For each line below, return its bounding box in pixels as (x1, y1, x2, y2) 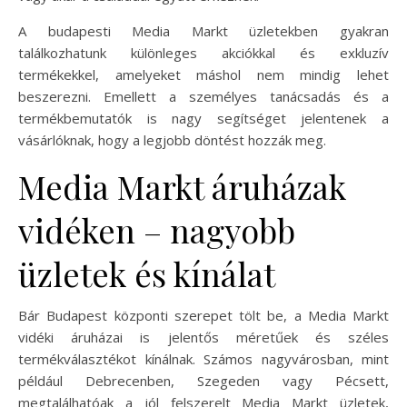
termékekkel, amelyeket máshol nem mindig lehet (18, 65, 389, 84)
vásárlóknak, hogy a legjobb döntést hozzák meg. (18, 130, 326, 149)
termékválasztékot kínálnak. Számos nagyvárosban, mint (18, 349, 389, 368)
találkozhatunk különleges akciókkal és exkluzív (18, 43, 389, 62)
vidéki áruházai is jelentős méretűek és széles (18, 327, 389, 346)
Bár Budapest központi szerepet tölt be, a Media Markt (18, 305, 389, 324)
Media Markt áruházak (18, 164, 346, 208)
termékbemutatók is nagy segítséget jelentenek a (18, 108, 389, 127)
